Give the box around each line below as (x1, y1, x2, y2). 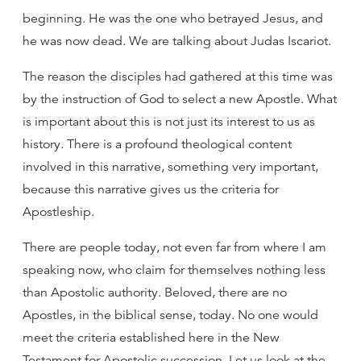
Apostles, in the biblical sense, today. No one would (23, 307, 318, 323)
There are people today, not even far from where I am (23, 239, 326, 255)
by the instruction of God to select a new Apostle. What (23, 91, 337, 107)
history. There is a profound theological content (23, 136, 292, 152)
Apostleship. (23, 204, 94, 220)
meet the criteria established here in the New (23, 330, 280, 346)
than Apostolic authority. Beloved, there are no (23, 284, 287, 301)
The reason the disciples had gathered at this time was (23, 68, 333, 85)
